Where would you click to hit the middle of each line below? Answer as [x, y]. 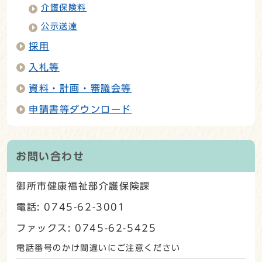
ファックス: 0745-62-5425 [87, 228]
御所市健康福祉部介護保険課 [83, 186]
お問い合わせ [50, 156]
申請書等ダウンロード [80, 109]
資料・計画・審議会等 [80, 88]
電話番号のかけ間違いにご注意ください [99, 248]
